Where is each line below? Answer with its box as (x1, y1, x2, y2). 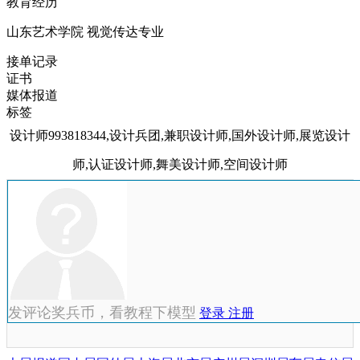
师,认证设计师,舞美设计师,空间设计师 (72, 157, 288, 171)
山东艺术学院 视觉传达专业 (6, 24, 164, 39)
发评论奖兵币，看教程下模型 (8, 304, 196, 321)
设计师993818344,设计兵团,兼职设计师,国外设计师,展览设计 (10, 128, 350, 142)
